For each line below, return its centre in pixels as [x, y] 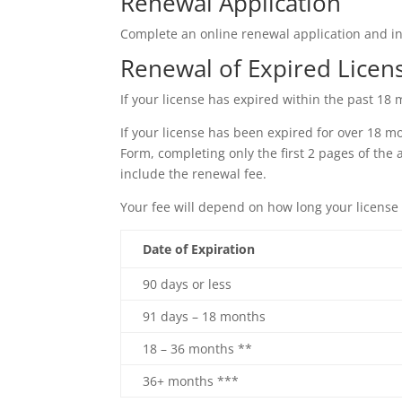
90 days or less [188, 284]
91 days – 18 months [205, 316]
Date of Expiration [199, 249]
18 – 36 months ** [198, 349]
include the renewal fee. [194, 174]
